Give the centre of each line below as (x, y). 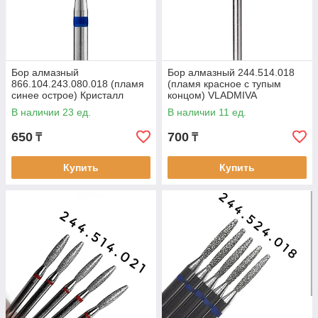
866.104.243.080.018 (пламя (78, 84)
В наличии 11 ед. (207, 112)
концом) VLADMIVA (212, 95)
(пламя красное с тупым (224, 84)
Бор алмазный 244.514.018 (231, 72)
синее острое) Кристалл (67, 95)
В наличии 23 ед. (51, 112)
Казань (27, 106)
